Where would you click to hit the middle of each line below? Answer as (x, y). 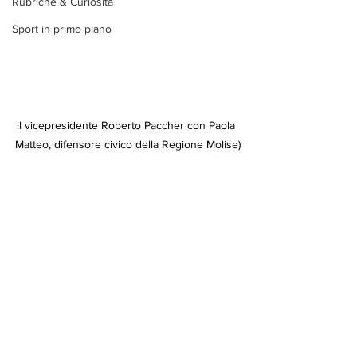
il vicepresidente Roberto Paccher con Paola (127, 125)
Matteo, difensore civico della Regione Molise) (127, 144)
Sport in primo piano (62, 29)
